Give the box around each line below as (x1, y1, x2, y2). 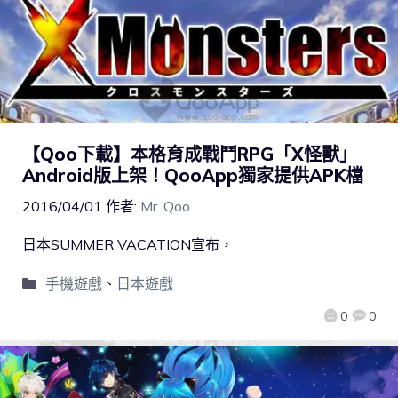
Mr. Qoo (140, 197, 190, 216)
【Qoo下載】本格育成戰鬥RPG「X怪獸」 (22, 143, 357, 166)
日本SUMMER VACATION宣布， (22, 235, 234, 254)
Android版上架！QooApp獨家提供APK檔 (22, 164, 363, 187)
